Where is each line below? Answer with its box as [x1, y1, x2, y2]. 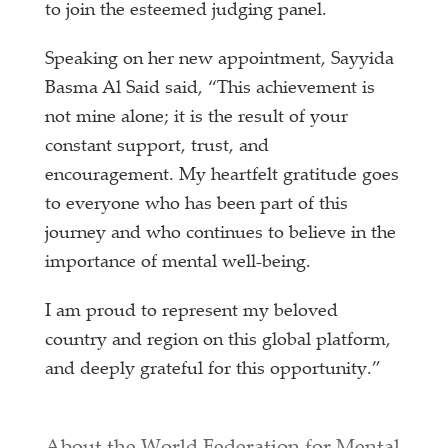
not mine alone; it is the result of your [45, 108, 349, 127]
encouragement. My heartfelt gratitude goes [45, 166, 400, 185]
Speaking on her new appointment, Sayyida [45, 50, 395, 69]
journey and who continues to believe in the [45, 224, 397, 243]
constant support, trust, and [45, 137, 270, 156]
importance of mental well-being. [45, 253, 312, 272]
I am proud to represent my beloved [45, 302, 339, 321]
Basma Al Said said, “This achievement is [45, 79, 376, 98]
